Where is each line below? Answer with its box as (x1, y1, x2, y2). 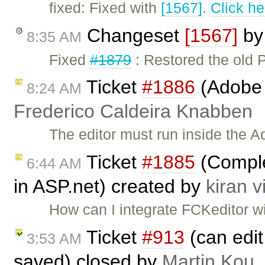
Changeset (82, 24, 185, 46)
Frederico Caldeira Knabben (14, 101, 253, 122)
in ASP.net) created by (14, 176, 206, 198)
